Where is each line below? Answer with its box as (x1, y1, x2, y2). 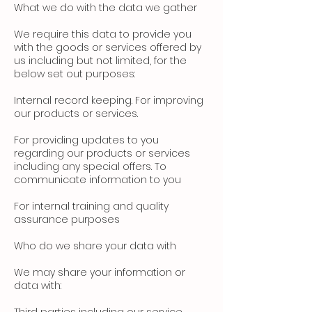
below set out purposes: (14, 67, 135, 81)
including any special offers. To (14, 159, 166, 174)
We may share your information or (14, 265, 185, 280)
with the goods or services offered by (14, 40, 201, 55)
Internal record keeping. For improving (14, 93, 203, 108)
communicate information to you (14, 173, 181, 187)
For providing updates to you (14, 133, 159, 148)
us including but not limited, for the (14, 54, 187, 68)
